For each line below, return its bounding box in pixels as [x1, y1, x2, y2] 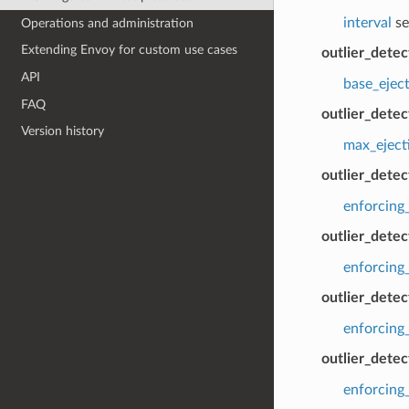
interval [342, 15, 392, 30]
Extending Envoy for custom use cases [21, 43, 238, 58]
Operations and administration [21, 16, 194, 30]
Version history [21, 124, 105, 139]
